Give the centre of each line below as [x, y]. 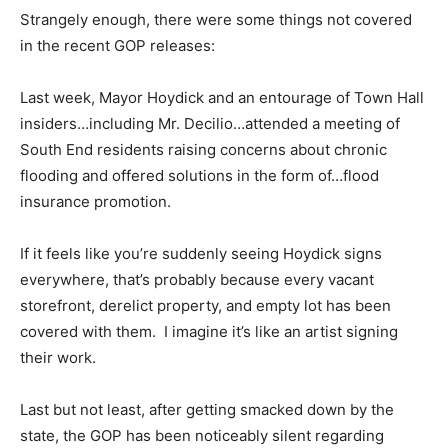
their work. [58, 358]
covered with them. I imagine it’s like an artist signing [209, 332]
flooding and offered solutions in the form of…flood [199, 176]
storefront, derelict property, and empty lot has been [205, 306]
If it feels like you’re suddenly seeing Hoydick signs [201, 254]
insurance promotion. [95, 202]
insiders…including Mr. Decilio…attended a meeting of [210, 124]
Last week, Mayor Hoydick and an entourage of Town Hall [222, 98]
